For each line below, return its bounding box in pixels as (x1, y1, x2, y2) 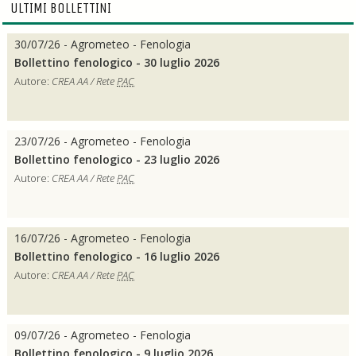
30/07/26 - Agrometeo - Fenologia (14, 37, 194, 52)
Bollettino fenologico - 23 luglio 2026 (14, 152, 222, 168)
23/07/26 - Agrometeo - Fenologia (14, 133, 194, 149)
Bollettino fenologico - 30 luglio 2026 (14, 55, 219, 71)
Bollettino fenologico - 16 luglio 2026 (14, 249, 222, 265)
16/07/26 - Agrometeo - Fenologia (14, 230, 194, 246)
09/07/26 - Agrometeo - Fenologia (14, 327, 191, 343)
